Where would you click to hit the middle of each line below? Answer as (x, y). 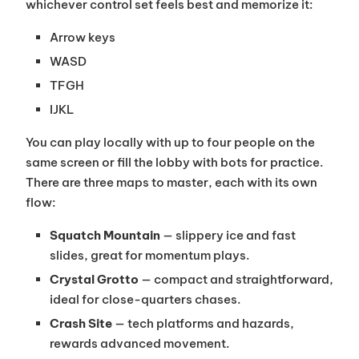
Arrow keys (82, 38)
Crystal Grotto (94, 280)
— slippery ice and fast (228, 236)
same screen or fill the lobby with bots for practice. (174, 163)
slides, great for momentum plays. (149, 256)
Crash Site (81, 324)
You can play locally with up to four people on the (170, 143)
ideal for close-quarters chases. (145, 300)
